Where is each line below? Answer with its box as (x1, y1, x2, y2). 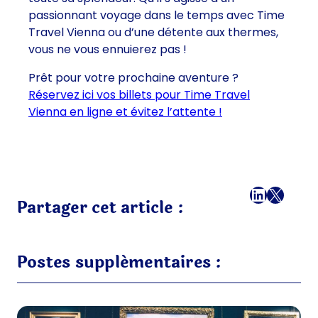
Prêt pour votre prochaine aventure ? (28, 70, 238, 87)
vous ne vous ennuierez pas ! (28, 41, 187, 58)
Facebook (232, 182, 315, 206)
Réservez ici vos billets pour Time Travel (28, 87, 250, 104)
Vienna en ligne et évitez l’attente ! (28, 104, 222, 121)
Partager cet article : (17, 194, 185, 221)
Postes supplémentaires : (17, 249, 222, 276)
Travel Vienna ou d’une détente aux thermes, (28, 24, 278, 41)
